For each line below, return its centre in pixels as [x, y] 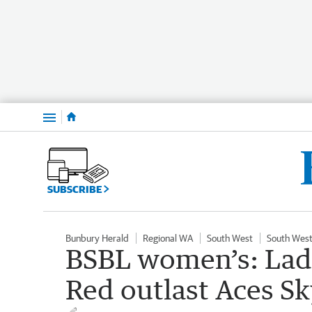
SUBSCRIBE [76, 189]
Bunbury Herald [97, 238]
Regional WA [168, 238]
